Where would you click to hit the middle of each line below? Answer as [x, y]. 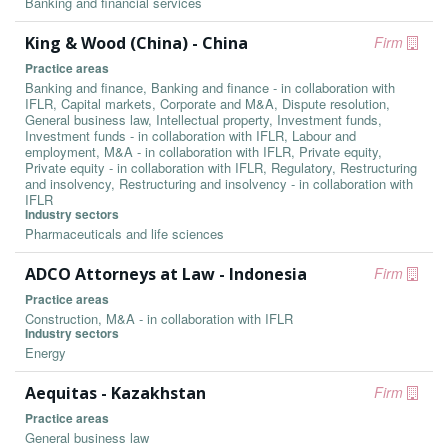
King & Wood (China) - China [136, 43]
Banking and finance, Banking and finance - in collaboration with [210, 87]
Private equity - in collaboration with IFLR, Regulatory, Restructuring [221, 167]
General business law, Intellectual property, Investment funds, [203, 119]
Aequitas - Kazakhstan [115, 393]
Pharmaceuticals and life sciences [124, 233]
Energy [45, 352]
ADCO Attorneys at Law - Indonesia [166, 274]
